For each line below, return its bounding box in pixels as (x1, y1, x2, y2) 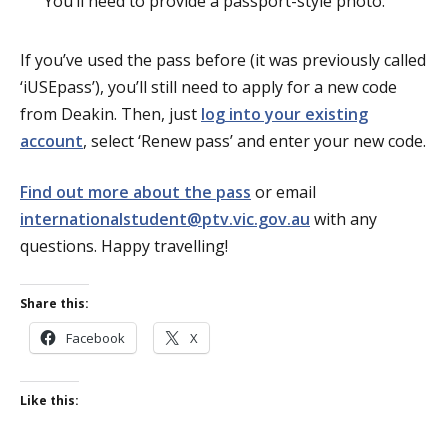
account (20, 129, 83, 152)
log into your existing (201, 102, 368, 125)
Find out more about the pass (20, 180, 251, 203)
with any (310, 207, 377, 230)
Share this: (20, 294, 89, 312)
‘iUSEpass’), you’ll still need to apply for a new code (20, 75, 397, 98)
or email (251, 180, 316, 203)
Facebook (66, 328, 125, 347)
